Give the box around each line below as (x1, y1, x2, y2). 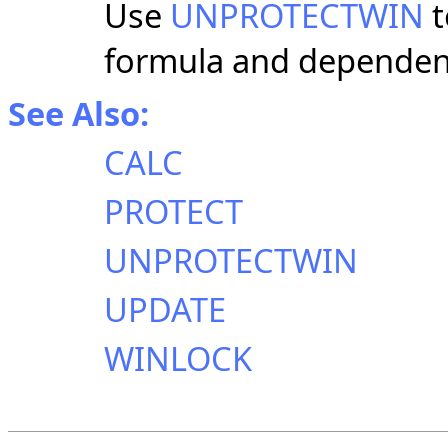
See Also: (8, 91, 149, 137)
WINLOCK (104, 336, 252, 382)
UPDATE (104, 287, 226, 333)
